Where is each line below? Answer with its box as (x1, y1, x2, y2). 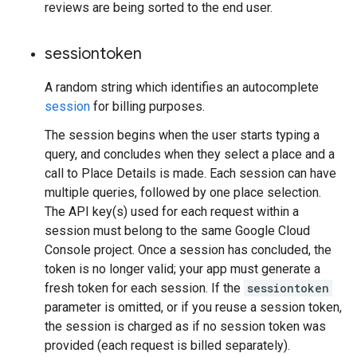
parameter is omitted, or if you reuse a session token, (45, 300, 342, 315)
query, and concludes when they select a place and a (45, 147, 335, 162)
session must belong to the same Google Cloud (45, 223, 310, 238)
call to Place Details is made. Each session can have (45, 166, 336, 181)
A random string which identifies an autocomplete (45, 80, 319, 95)
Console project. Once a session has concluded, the (45, 242, 331, 257)
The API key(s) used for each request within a (45, 204, 299, 219)
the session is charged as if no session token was (45, 319, 326, 334)
